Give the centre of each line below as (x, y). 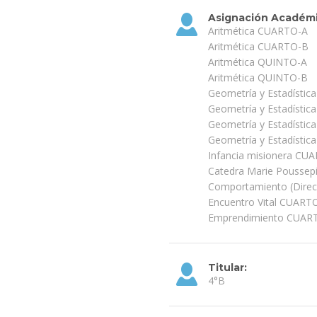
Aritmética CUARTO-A (258, 30)
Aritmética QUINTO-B (258, 77)
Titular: (227, 267)
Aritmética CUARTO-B (258, 46)
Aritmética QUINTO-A (258, 62)
